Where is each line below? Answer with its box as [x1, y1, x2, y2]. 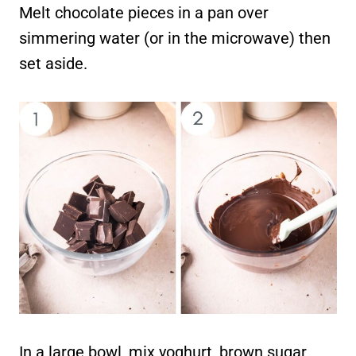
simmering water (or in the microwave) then [19, 29, 331, 48]
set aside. [19, 54, 87, 74]
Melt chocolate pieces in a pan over [19, 3, 269, 23]
